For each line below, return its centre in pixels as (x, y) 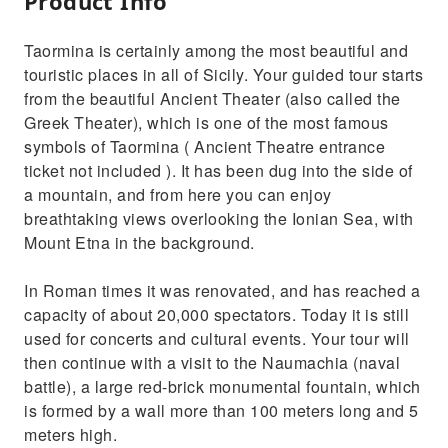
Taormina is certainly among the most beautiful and (216, 50)
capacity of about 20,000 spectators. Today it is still (216, 314)
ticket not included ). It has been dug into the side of (218, 170)
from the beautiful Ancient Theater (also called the (212, 98)
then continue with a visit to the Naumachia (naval (212, 362)
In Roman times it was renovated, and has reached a (222, 290)
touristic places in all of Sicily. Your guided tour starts (223, 74)
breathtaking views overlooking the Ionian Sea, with (219, 218)
